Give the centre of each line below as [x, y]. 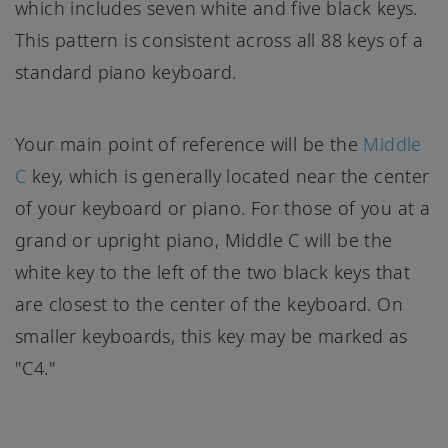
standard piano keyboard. [126, 72]
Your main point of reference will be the [189, 144]
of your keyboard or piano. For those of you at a [223, 208]
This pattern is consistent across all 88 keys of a [219, 40]
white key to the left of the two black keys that [213, 272]
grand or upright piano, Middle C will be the [204, 240]
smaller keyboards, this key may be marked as [211, 336]
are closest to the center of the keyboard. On [209, 304]
